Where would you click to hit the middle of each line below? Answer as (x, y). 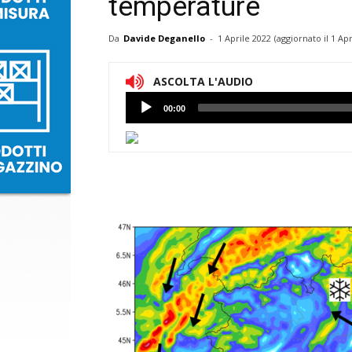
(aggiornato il (302, 38)
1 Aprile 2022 (244, 38)
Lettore (144, 101)
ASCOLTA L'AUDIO (203, 82)
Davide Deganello (164, 38)
